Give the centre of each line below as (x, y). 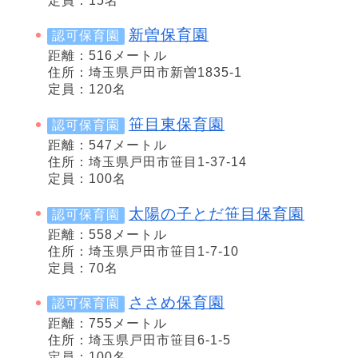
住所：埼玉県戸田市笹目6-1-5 (139, 340)
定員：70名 (83, 268)
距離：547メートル (107, 145)
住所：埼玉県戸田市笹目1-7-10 (143, 251)
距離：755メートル (107, 324)
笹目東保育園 (177, 124)
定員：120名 (87, 89)
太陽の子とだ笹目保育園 (217, 213)
